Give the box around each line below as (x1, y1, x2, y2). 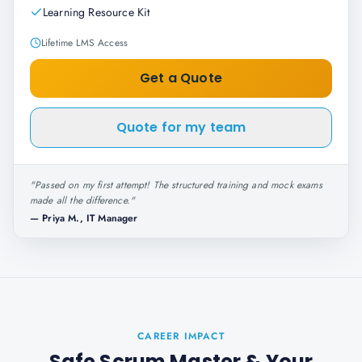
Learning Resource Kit (43, 4, 150, 20)
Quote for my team (116, 118, 246, 137)
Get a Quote (140, 69, 222, 87)
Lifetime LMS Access (41, 36, 128, 50)
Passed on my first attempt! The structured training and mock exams (35, 178, 322, 192)
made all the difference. (30, 193, 130, 208)
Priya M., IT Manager (42, 211, 138, 225)
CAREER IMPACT (137, 329, 225, 343)
